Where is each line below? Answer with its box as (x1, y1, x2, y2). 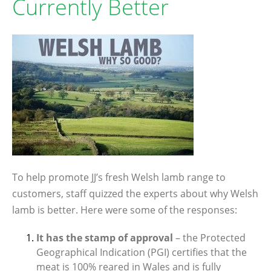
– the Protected (175, 231, 246, 244)
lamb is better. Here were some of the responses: (12, 203, 237, 217)
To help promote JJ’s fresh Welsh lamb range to (12, 171, 226, 184)
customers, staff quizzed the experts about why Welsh (12, 187, 258, 200)
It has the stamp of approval (36, 231, 175, 244)
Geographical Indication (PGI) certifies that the (36, 246, 247, 259)
